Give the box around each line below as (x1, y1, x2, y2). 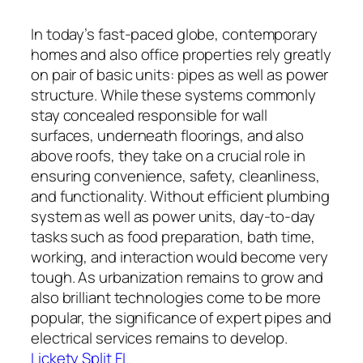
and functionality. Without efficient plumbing (31, 185, 330, 207)
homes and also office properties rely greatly (31, 43, 331, 65)
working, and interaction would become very (31, 246, 328, 267)
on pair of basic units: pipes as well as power (31, 63, 329, 85)
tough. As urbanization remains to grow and (31, 266, 323, 288)
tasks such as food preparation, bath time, (31, 225, 315, 247)
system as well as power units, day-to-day (31, 205, 315, 227)
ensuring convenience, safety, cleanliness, (31, 164, 320, 186)
